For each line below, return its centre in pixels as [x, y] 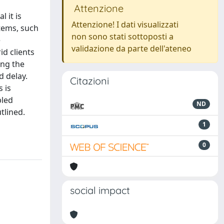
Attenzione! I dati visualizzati [125, 24]
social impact [100, 190]
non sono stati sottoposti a [122, 36]
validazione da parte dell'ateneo [131, 48]
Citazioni [89, 81]
